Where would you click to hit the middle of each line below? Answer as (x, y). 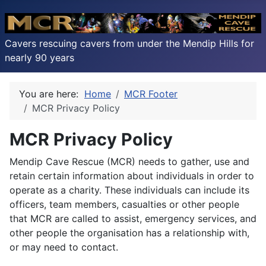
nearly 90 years (39, 58)
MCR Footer (151, 94)
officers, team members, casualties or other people (124, 204)
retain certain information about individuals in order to (132, 176)
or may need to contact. (64, 247)
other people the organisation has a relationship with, (129, 233)
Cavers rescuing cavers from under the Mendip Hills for (129, 43)
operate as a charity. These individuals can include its (129, 190)
